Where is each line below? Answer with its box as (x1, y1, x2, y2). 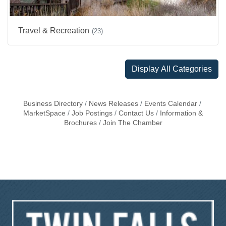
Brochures (64, 119, 97, 127)
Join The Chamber (102, 119, 162, 127)
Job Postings (72, 109, 112, 117)
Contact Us (119, 109, 154, 117)
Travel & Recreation (18, 26, 89, 35)
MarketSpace (23, 109, 66, 117)
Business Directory (23, 99, 83, 107)
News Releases (88, 99, 138, 107)
